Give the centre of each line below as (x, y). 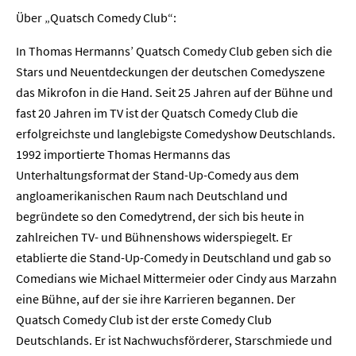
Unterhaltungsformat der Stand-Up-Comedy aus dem (157, 175)
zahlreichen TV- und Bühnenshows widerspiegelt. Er (154, 237)
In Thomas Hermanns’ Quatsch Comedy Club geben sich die (174, 51)
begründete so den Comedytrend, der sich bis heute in (160, 216)
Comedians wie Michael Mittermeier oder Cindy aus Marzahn (176, 278)
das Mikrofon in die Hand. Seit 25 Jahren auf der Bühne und (174, 92)
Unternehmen (84, 219)
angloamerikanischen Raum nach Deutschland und (152, 195)
